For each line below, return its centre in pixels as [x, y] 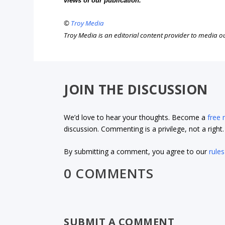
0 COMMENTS [109, 174]
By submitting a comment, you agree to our [137, 152]
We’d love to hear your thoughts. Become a [136, 117]
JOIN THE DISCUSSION [136, 90]
